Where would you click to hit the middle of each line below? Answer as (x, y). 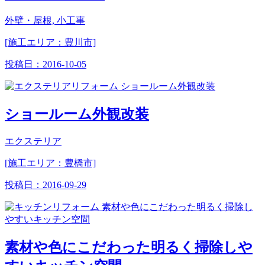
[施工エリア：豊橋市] (50, 163)
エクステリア (33, 141)
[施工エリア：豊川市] (50, 43)
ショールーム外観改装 (77, 114)
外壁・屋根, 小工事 (45, 21)
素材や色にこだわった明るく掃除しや (129, 247)
